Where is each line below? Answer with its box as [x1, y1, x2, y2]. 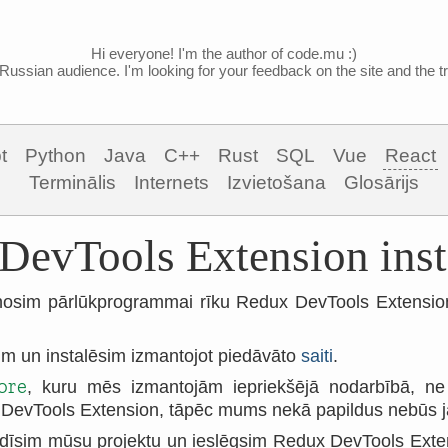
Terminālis [29, 172, 116, 193]
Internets [134, 172, 209, 193]
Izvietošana [227, 172, 326, 193]
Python [25, 145, 86, 166]
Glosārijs [344, 172, 419, 193]
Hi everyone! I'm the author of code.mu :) [91, 45, 357, 62]
